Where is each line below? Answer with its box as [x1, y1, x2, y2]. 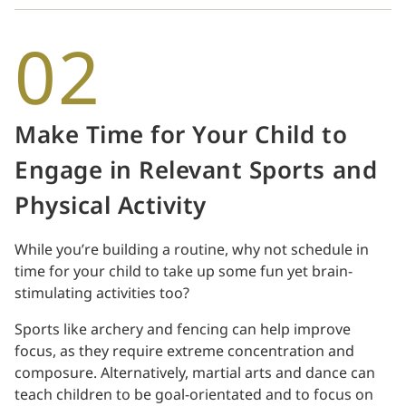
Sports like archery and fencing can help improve [14, 318, 351, 341]
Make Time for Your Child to [14, 117, 348, 154]
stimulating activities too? [14, 282, 189, 304]
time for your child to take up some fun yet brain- [14, 260, 353, 283]
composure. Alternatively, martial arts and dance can [14, 362, 375, 384]
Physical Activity [14, 188, 207, 225]
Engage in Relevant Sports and [14, 152, 378, 189]
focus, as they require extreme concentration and [14, 340, 354, 362]
